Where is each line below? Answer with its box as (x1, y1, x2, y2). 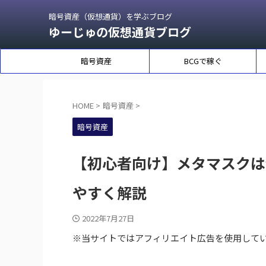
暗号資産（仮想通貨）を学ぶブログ (49, 11, 172, 22)
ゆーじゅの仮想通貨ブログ (49, 23, 191, 40)
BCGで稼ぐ (183, 55, 222, 66)
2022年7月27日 (82, 213, 134, 224)
